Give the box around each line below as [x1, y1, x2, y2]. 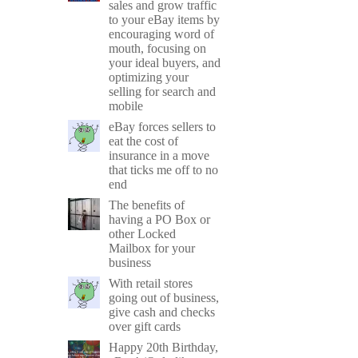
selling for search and [109, 84, 217, 98]
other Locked [109, 226, 177, 241]
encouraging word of [109, 26, 215, 41]
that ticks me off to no [109, 162, 219, 177]
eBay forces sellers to [109, 119, 217, 133]
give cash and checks [109, 304, 216, 319]
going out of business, [109, 290, 220, 304]
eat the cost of [109, 133, 179, 148]
